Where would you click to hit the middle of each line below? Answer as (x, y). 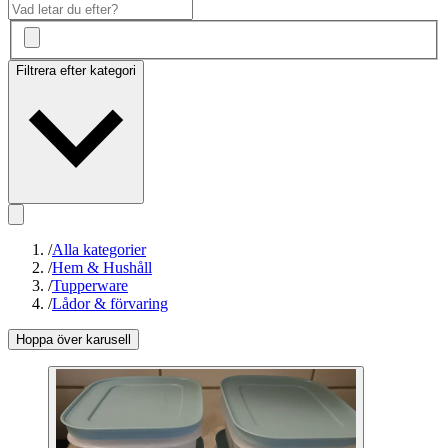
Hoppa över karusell (73, 340)
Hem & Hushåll (102, 268)
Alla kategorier (99, 250)
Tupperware (90, 286)
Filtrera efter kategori (76, 71)
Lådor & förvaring (110, 304)
